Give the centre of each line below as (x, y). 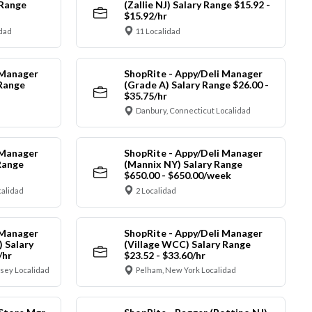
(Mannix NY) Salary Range (183, 164)
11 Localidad (158, 31)
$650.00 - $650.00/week (177, 175)
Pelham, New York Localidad (186, 270)
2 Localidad (156, 190)
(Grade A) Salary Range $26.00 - (196, 84)
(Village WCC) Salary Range (187, 244)
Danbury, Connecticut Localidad (193, 111)
